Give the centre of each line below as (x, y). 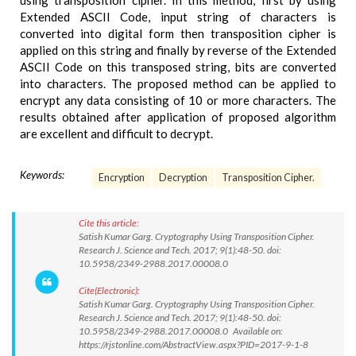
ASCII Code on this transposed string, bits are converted (178, 67)
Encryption (122, 178)
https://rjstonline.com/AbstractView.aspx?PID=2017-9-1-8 (193, 344)
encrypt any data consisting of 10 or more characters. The (178, 100)
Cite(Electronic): (109, 290)
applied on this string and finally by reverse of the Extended (178, 50)
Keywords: (42, 175)
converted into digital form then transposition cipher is (178, 33)
